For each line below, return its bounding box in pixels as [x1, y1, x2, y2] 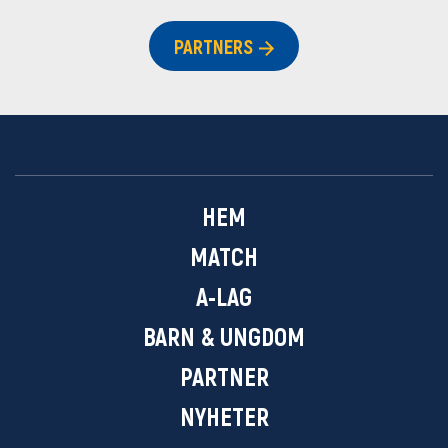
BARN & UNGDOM [143, 321, 305, 352]
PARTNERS [173, 34, 253, 59]
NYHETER [179, 401, 269, 432]
